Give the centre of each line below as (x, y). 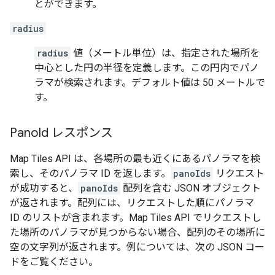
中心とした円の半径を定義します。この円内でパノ (147, 68)
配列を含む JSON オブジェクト (191, 188)
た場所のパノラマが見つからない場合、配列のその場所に (137, 233)
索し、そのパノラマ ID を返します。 (90, 174)
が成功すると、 (44, 188)
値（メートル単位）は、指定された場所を (165, 53)
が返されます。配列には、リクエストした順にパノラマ (132, 203)
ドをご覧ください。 (54, 262)
